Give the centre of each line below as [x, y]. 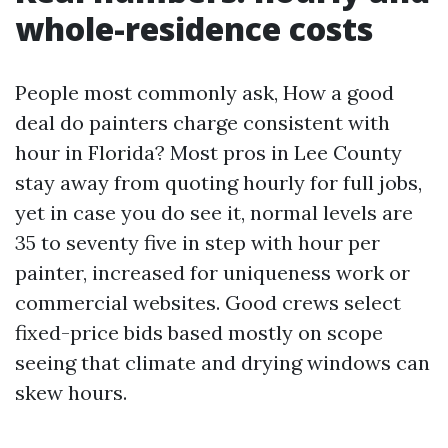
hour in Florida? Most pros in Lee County [208, 152]
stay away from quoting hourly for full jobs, [218, 182]
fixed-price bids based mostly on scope [199, 332]
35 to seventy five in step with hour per [197, 242]
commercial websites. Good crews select [208, 302]
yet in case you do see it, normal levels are [214, 212]
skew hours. [71, 392]
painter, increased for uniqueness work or [212, 272]
